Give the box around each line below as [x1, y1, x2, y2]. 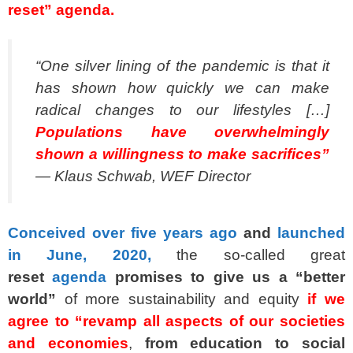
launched [277, 224, 345, 241]
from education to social [144, 334, 346, 351]
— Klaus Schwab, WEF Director [35, 167, 251, 184]
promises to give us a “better [106, 268, 346, 285]
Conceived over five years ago [8, 224, 237, 241]
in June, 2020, [8, 246, 151, 263]
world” [8, 290, 56, 307]
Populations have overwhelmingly [35, 123, 329, 140]
